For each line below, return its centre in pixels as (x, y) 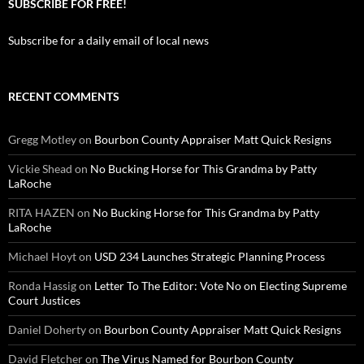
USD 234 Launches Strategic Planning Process (210, 256)
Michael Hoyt (42, 256)
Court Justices (44, 300)
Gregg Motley (42, 139)
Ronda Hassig (42, 285)
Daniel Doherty (47, 329)
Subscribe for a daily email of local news (108, 40)
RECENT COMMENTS (64, 96)
